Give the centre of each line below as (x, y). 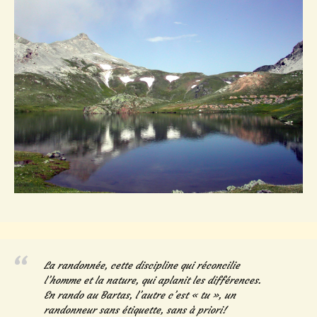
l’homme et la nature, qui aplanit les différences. (152, 281)
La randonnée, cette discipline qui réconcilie (142, 266)
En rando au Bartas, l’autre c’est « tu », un (140, 295)
